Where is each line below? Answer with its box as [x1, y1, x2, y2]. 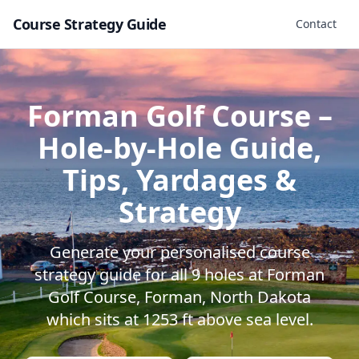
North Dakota [210, 286, 311, 308]
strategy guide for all [34, 264, 192, 285]
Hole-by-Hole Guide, [38, 128, 321, 167]
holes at [200, 264, 267, 285]
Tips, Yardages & [63, 160, 296, 200]
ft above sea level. [177, 309, 313, 330]
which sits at [46, 309, 143, 330]
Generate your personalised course [49, 241, 310, 263]
